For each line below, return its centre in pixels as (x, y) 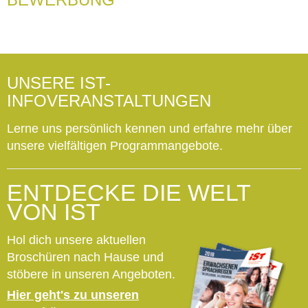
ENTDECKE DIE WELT (129, 192)
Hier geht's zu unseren (73, 295)
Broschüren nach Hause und (85, 257)
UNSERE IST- (59, 83)
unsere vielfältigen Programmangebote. (117, 145)
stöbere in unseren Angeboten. (91, 274)
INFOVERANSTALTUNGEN (109, 101)
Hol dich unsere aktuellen (76, 240)
